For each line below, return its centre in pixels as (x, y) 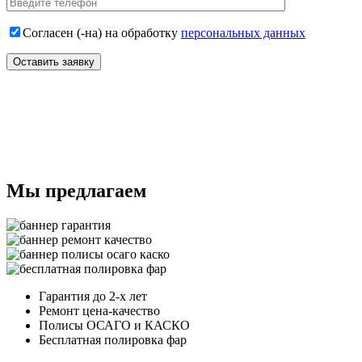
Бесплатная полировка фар (113, 339)
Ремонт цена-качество (99, 310)
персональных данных (243, 32)
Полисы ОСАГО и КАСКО (114, 325)
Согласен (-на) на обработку (102, 32)
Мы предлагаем (76, 190)
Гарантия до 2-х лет (93, 296)
